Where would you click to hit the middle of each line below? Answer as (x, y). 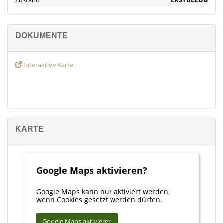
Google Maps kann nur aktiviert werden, (103, 192)
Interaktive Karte (48, 65)
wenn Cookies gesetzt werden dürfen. (99, 200)
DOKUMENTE (42, 36)
